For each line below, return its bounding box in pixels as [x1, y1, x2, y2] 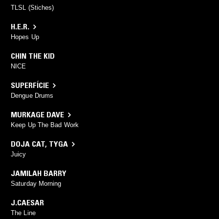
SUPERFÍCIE [11, 80, 49, 90]
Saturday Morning [11, 180, 62, 188]
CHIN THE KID [11, 51, 55, 61]
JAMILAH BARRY [11, 168, 66, 178]
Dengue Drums [11, 92, 54, 100]
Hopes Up [11, 33, 39, 41]
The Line [11, 209, 36, 217]
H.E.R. [11, 22, 29, 32]
